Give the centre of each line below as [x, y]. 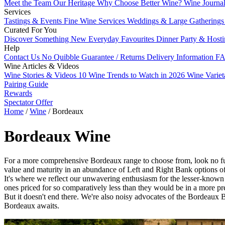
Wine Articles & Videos [41, 66]
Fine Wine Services [95, 21]
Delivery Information [181, 57]
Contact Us [23, 57]
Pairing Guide [26, 84]
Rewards [18, 93]
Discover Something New [46, 39]
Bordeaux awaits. [32, 206]
